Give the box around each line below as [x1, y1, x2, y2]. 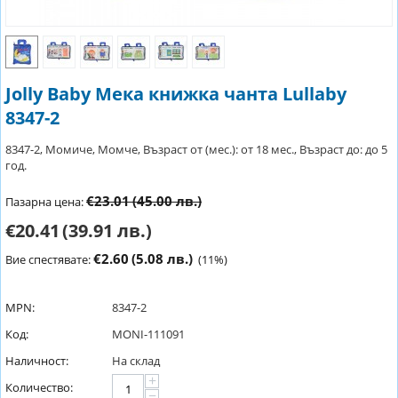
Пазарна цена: [5, 194, 84, 210]
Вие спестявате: [5, 251, 93, 267]
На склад [112, 353, 160, 369]
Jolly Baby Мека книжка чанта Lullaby [5, 82, 346, 106]
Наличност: [5, 353, 68, 369]
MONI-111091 [112, 326, 185, 342]
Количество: [5, 379, 73, 395]
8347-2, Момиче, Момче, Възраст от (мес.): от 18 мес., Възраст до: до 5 [5, 141, 387, 157]
